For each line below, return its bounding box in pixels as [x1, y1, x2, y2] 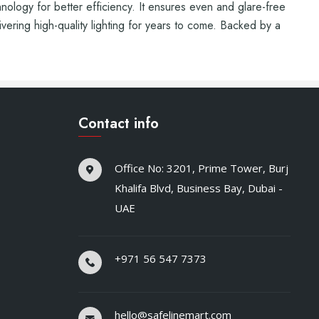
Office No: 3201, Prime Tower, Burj [114, 161, 288, 175]
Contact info [78, 113, 159, 134]
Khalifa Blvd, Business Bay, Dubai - [114, 181, 283, 195]
